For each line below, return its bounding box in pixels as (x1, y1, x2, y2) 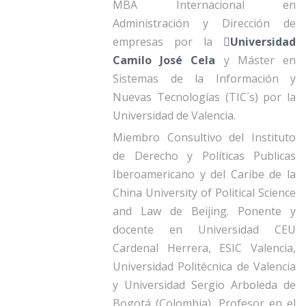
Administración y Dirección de (113, 16, 296, 31)
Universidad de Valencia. (113, 108, 236, 124)
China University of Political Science (113, 185, 296, 201)
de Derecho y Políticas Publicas (113, 148, 296, 164)
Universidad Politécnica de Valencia (113, 259, 296, 275)
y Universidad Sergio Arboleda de (113, 277, 296, 293)
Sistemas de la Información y (113, 71, 296, 87)
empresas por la (113, 34, 223, 50)
